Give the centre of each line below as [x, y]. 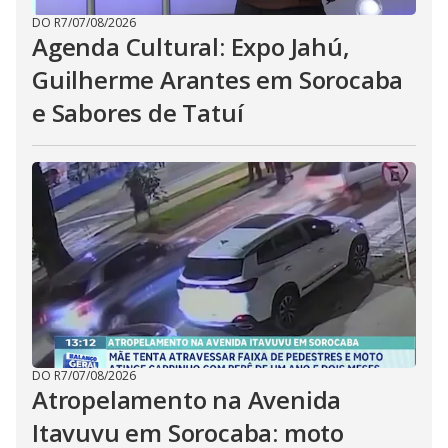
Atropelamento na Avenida [187, 399]
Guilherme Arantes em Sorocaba [218, 79]
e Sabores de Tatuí [138, 112]
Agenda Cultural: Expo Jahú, [191, 46]
